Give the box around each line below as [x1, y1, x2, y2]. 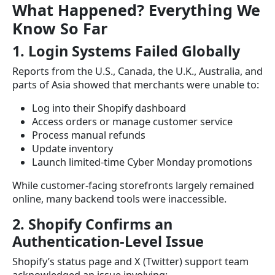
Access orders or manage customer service [32, 115, 233, 129]
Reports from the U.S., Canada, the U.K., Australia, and [12, 64, 263, 79]
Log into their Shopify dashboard [32, 101, 186, 115]
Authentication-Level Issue [12, 231, 204, 252]
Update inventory [32, 142, 113, 156]
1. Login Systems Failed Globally [12, 41, 240, 61]
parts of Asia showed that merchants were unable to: [12, 78, 259, 92]
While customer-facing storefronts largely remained [12, 179, 254, 193]
